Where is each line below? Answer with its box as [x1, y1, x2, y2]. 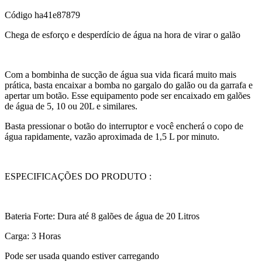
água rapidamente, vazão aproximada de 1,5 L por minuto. [5, 132, 219, 142]
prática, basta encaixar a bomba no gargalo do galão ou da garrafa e [5, 80, 253, 91]
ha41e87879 [35, 10, 80, 20]
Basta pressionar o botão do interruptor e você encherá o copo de [5, 121, 243, 132]
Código [5, 10, 35, 20]
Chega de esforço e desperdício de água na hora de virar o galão [5, 30, 240, 40]
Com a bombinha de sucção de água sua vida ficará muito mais [5, 70, 236, 80]
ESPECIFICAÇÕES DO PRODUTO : [5, 171, 151, 182]
